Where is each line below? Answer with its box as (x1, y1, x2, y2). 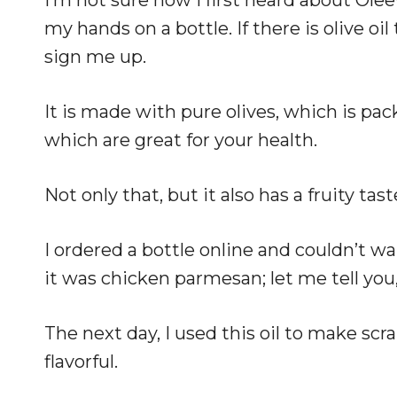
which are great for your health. (44, 128, 317, 151)
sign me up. (44, 45, 146, 67)
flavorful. (44, 350, 118, 372)
